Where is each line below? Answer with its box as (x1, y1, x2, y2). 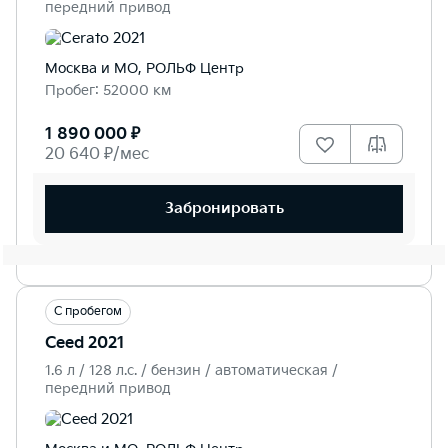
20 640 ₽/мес (45, 144, 149, 164)
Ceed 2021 (45, 333, 125, 353)
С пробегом (54, 303, 122, 319)
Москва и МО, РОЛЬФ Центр (45, 59, 244, 77)
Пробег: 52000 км (45, 81, 172, 99)
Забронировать (164, 199, 284, 219)
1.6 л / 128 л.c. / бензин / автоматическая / (45, 361, 338, 379)
